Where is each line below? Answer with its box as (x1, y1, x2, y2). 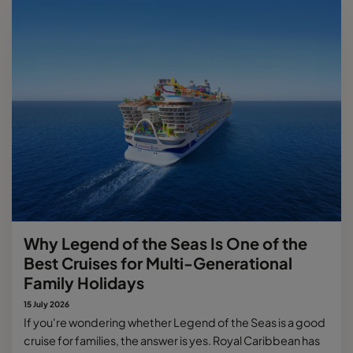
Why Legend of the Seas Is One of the (24, 232, 307, 253)
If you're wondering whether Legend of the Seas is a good (24, 315, 325, 330)
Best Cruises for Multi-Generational (24, 252, 292, 273)
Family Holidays (24, 272, 144, 292)
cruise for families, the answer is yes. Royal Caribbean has (24, 333, 320, 348)
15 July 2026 (24, 299, 69, 309)
